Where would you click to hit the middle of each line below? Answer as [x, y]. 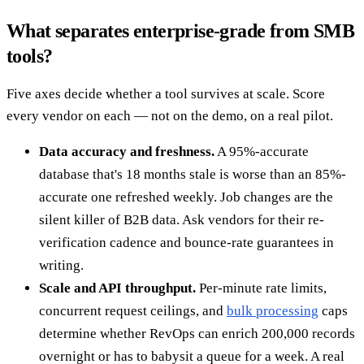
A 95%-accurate [262, 151]
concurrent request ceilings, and [133, 310]
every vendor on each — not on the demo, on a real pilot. [170, 115]
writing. [61, 265]
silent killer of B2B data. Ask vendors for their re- [182, 219]
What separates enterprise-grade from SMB [180, 30]
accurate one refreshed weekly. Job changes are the [186, 197]
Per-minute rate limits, [261, 288]
